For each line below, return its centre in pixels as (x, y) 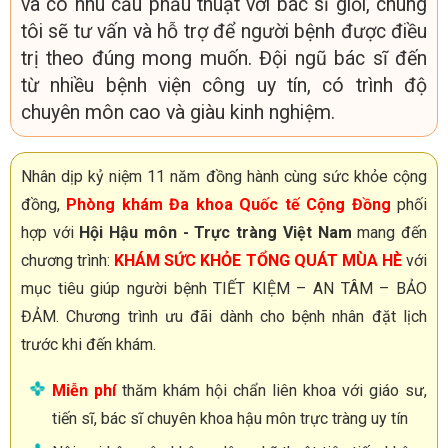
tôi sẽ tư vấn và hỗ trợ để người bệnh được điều (224, 32)
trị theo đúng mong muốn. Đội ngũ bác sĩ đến (224, 59)
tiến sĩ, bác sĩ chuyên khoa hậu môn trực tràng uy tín (229, 419)
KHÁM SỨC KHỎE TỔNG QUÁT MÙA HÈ (258, 261)
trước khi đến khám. (88, 345)
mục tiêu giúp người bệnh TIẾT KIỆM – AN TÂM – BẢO (224, 289)
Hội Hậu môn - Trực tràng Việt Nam (215, 233)
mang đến (389, 233)
